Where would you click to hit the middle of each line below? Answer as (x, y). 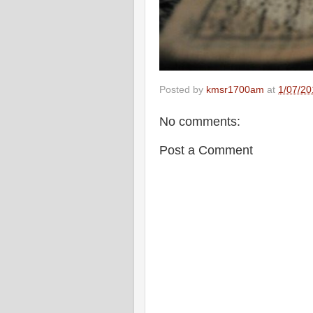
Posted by (183, 89)
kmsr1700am (235, 89)
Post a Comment (206, 150)
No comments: (200, 121)
